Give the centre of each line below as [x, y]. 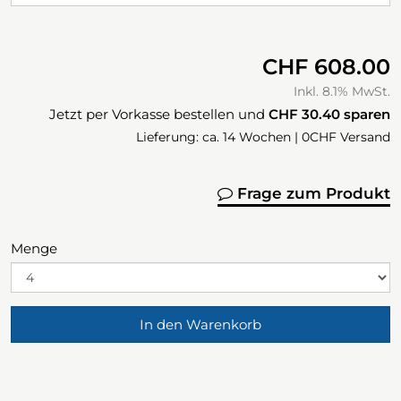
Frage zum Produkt [311, 194]
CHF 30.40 [304, 115]
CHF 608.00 [326, 67]
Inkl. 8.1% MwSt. [342, 92]
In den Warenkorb [200, 325]
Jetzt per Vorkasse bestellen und [159, 115]
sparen [365, 115]
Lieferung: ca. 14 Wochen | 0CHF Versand [263, 137]
